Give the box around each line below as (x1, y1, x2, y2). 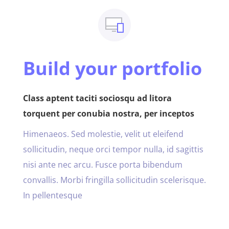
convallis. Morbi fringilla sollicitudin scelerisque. (22, 174, 206, 186)
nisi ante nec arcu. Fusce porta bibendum (22, 158, 182, 170)
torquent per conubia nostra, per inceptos (22, 107, 194, 119)
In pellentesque (22, 189, 82, 201)
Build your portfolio (22, 55, 202, 81)
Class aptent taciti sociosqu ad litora (22, 92, 172, 104)
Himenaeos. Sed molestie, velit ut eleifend (22, 128, 184, 140)
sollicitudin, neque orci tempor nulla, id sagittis (22, 143, 203, 155)
